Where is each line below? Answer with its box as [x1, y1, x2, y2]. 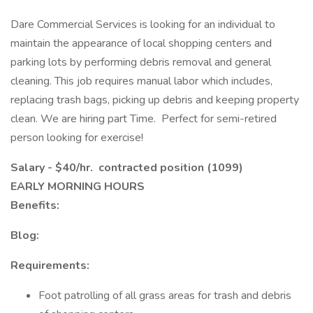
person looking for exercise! [10, 130, 143, 145]
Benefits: [10, 198, 62, 213]
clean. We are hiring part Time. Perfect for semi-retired [10, 111, 277, 126]
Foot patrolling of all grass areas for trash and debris [38, 288, 291, 303]
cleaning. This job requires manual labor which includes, [10, 73, 272, 89]
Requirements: [10, 258, 89, 273]
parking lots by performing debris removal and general [10, 54, 271, 70]
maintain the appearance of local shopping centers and [10, 36, 272, 51]
